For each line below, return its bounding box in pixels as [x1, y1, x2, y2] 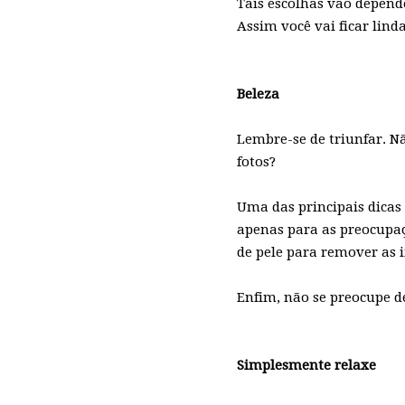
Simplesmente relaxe [237, 357, 376, 373]
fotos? [237, 154, 276, 170]
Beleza [237, 86, 279, 102]
